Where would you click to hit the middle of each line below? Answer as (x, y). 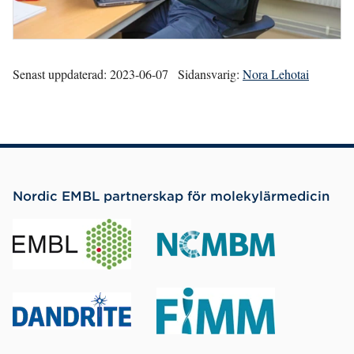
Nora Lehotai (276, 74)
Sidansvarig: (209, 74)
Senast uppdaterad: (60, 74)
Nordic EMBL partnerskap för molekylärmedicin (171, 196)
